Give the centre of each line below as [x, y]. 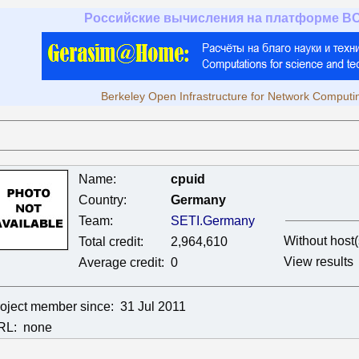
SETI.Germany [213, 221]
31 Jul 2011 [153, 307]
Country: [103, 200]
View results [319, 262]
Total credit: [111, 242]
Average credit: [121, 262]
